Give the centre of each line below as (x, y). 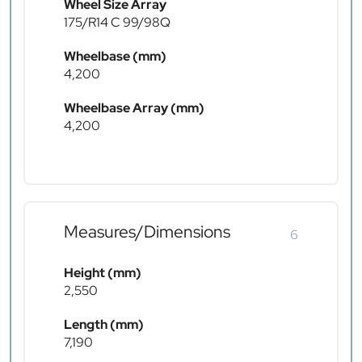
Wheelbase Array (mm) (134, 108)
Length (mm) (104, 325)
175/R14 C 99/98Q (117, 23)
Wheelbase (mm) (115, 57)
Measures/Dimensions (147, 232)
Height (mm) (103, 273)
